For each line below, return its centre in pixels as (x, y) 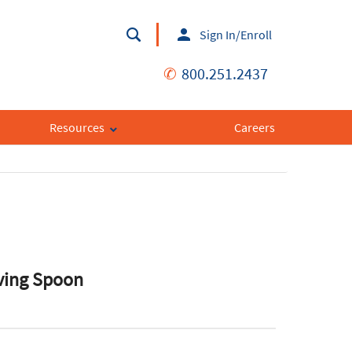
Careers (254, 128)
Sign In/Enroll (235, 35)
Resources (77, 128)
